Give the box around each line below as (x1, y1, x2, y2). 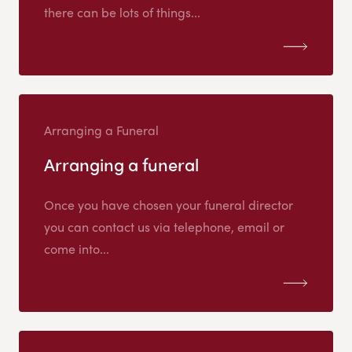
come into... (44, 240, 109, 258)
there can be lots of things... (44, 3, 200, 22)
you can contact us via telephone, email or (44, 218, 284, 236)
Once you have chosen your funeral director (44, 196, 293, 214)
